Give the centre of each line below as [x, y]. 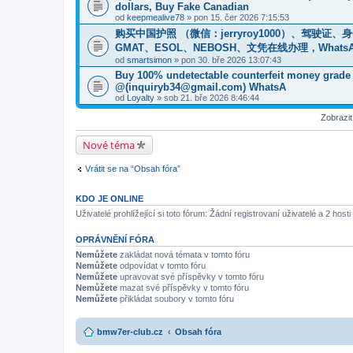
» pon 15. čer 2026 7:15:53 [237, 17]
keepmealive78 [156, 17]
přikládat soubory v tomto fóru [176, 299]
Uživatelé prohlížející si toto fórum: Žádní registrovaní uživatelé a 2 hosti [213, 214]
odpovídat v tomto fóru [162, 266]
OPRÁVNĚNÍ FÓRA [115, 240]
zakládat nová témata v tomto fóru [184, 255]
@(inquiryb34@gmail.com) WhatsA [201, 87]
